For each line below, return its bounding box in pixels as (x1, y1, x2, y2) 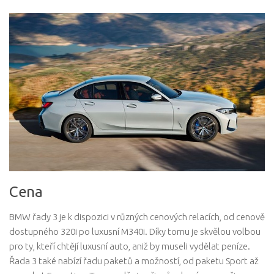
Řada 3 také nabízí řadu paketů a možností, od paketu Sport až (9, 255, 259, 266)
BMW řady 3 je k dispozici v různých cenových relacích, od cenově (9, 211, 265, 222)
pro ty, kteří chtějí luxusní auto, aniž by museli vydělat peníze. (9, 240, 250, 251)
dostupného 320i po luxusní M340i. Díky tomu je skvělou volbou (9, 226, 261, 237)
